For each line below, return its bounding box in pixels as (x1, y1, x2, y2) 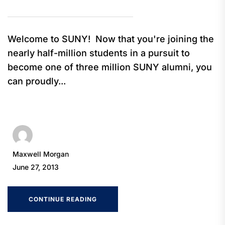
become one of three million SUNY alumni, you (8, 62, 212, 73)
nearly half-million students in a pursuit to (8, 48, 190, 59)
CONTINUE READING (29, 195, 97, 203)
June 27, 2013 (13, 163, 59, 172)
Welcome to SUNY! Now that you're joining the (8, 34, 214, 45)
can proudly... (8, 76, 66, 87)
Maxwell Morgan (13, 150, 69, 159)
